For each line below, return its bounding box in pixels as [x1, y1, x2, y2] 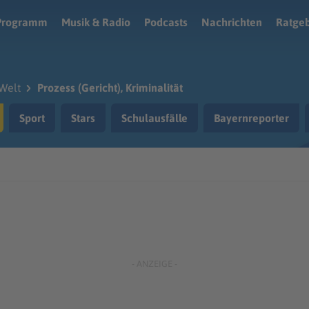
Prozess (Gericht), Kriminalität [37, 81, 183, 94]
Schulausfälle [121, 112, 188, 124]
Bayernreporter [214, 112, 289, 124]
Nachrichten [201, 16, 262, 28]
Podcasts [144, 16, 188, 28]
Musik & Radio [61, 16, 130, 28]
